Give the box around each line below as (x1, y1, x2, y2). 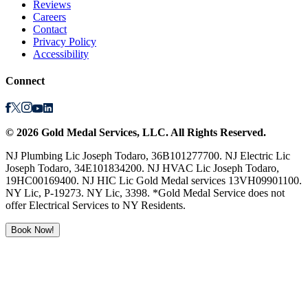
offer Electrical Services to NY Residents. (5, 199, 186, 212)
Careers (33, 10, 66, 23)
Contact (33, 23, 67, 35)
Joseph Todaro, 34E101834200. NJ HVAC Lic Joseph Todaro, (5, 162, 279, 175)
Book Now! (11, 225, 54, 236)
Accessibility (33, 47, 89, 60)
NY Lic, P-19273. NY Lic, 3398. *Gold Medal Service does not (5, 187, 285, 199)
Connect (5, 75, 45, 87)
